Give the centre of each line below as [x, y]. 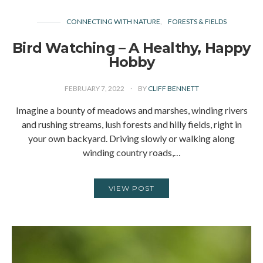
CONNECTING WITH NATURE [113, 22]
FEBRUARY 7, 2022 [95, 89]
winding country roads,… [131, 153]
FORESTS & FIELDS [197, 22]
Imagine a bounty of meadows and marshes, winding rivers [131, 110]
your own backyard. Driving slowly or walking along [131, 139]
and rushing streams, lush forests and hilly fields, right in [131, 124]
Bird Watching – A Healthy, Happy [131, 48]
